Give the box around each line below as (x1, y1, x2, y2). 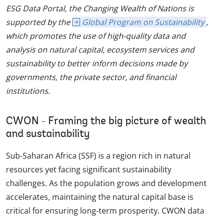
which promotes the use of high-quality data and (6, 30, 186, 42)
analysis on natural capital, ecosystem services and (6, 44, 194, 55)
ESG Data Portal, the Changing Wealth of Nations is (6, 3, 194, 14)
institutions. (6, 85, 50, 97)
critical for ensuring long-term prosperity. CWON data (6, 205, 204, 217)
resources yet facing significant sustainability (6, 164, 171, 175)
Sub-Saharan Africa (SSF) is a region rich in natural (6, 150, 191, 162)
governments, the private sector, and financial (6, 72, 176, 83)
